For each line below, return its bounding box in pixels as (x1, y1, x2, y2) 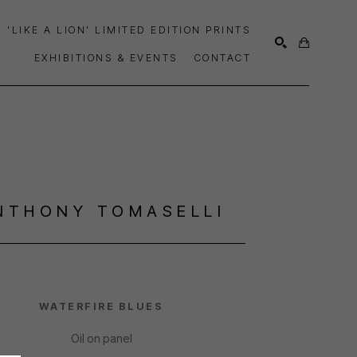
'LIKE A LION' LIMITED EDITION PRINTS (7, 23, 251, 36)
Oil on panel (70, 331, 132, 346)
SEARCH (250, 109, 300, 122)
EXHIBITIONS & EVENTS (33, 51, 178, 64)
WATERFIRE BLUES (38, 300, 164, 313)
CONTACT (194, 51, 251, 64)
